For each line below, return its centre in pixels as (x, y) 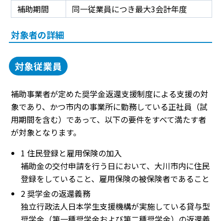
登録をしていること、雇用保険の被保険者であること (115, 179)
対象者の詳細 (37, 35)
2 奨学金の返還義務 (55, 194)
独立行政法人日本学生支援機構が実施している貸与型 (115, 206)
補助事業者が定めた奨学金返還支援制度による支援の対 (110, 94)
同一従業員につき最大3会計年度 (129, 9)
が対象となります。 (46, 132)
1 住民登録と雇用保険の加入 (71, 153)
